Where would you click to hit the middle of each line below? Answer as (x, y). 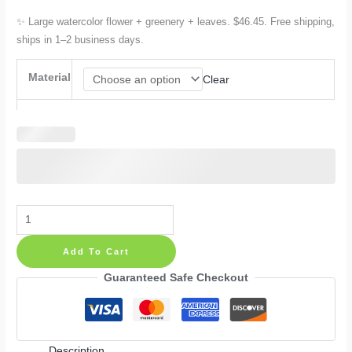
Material (49, 77)
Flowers (36, 254)
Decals (33, 313)
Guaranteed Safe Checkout (176, 277)
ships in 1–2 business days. (81, 40)
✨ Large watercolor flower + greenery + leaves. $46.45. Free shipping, (176, 22)
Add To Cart (97, 251)
